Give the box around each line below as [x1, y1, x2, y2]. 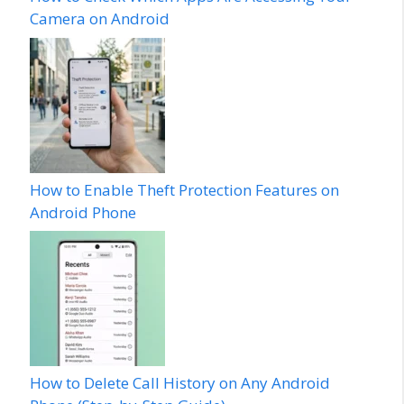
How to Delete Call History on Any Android [30, 372, 330, 394]
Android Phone [30, 201, 136, 223]
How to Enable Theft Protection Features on [30, 179, 339, 200]
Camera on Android [30, 8, 170, 30]
